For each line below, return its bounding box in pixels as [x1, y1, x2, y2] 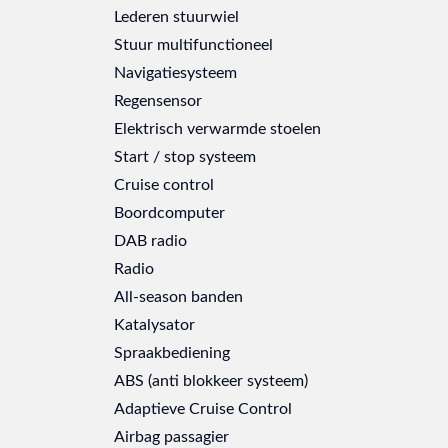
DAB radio [114, 228, 187, 250]
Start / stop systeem [114, 144, 256, 166]
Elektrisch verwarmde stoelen [114, 116, 321, 138]
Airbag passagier [114, 424, 229, 446]
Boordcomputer [114, 200, 225, 222]
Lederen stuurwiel [114, 4, 239, 26]
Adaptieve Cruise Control [114, 396, 292, 418]
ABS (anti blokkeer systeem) [114, 368, 308, 390]
